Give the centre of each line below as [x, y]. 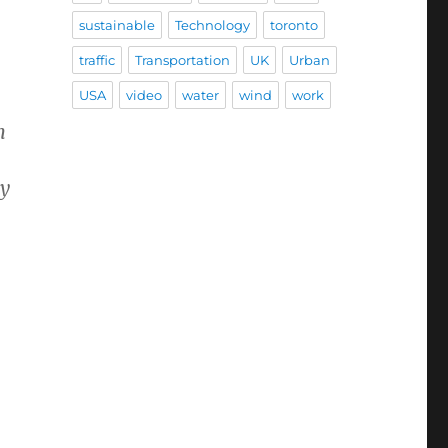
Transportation [182, 60]
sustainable [116, 25]
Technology [212, 25]
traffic [96, 60]
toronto [293, 25]
